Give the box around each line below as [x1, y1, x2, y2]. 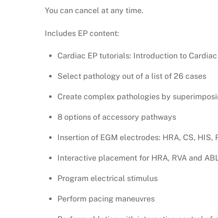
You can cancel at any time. [45, 5, 144, 15]
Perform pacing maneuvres [57, 194, 155, 204]
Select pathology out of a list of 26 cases [57, 72, 206, 81]
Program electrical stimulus [57, 174, 158, 183]
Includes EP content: [45, 28, 119, 38]
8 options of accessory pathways [57, 112, 176, 122]
